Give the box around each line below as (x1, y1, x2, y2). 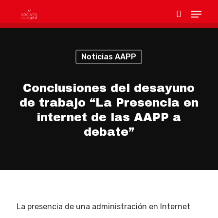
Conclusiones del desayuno (23, 82, 195, 94)
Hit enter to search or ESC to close (30, 57, 137, 66)
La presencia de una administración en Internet (16, 202, 190, 211)
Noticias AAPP (81, 52, 136, 61)
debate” (83, 126, 134, 138)
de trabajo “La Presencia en (19, 96, 199, 109)
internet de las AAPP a (36, 111, 182, 124)
